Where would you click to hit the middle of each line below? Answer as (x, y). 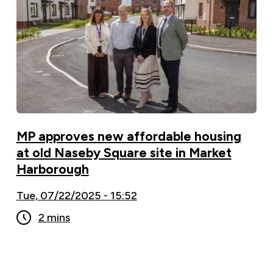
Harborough (52, 169)
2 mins (54, 217)
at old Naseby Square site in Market (124, 152)
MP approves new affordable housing (129, 136)
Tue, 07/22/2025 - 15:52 (76, 195)
